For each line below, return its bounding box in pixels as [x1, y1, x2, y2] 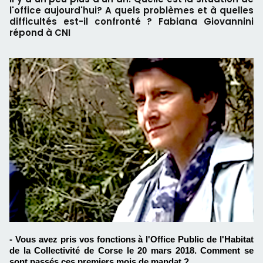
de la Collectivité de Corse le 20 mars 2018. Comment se [9, 245, 254, 256]
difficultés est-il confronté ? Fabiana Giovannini [9, 15, 254, 28]
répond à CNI [9, 26, 70, 39]
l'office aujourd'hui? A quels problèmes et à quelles [9, 4, 254, 16]
